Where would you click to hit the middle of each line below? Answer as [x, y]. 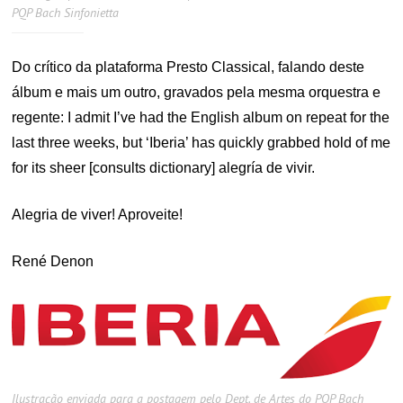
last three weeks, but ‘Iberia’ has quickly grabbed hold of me [201, 142]
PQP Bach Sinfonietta [66, 12]
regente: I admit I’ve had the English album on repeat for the [201, 117]
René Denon [53, 261]
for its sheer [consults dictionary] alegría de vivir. [164, 167]
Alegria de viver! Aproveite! [98, 214]
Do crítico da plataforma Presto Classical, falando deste [188, 67]
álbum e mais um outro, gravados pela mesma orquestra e [197, 92]
